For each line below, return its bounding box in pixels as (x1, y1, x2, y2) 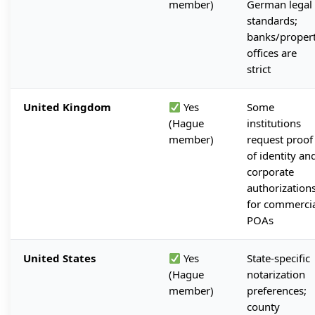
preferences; (247, 283, 307, 298)
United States (23, 251, 96, 266)
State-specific (247, 251, 310, 266)
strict (247, 62, 271, 77)
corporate (247, 165, 294, 179)
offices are (247, 46, 297, 60)
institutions (247, 116, 301, 131)
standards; (247, 13, 297, 28)
